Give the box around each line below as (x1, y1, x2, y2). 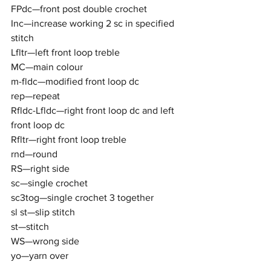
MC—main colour (11, 62, 83, 72)
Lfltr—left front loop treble (11, 47, 120, 57)
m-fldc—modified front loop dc (11, 76, 139, 87)
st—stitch (11, 221, 49, 232)
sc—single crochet (11, 178, 88, 188)
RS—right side (11, 163, 70, 174)
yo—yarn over (11, 250, 68, 261)
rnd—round (11, 149, 57, 159)
